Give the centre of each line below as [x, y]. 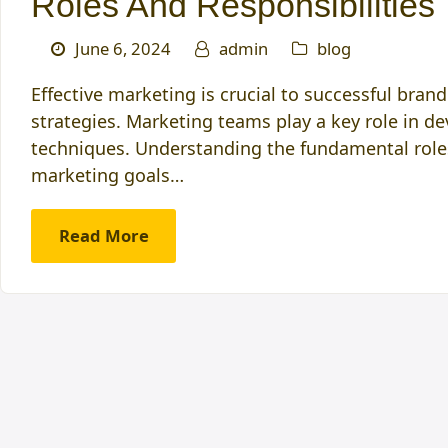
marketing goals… [107, 174]
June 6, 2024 [123, 48]
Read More [103, 236]
